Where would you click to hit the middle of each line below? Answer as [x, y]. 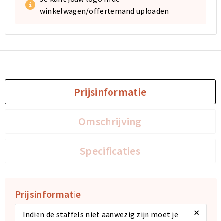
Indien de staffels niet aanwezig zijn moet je [100, 214]
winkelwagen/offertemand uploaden [104, 11]
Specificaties [110, 151]
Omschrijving [110, 121]
